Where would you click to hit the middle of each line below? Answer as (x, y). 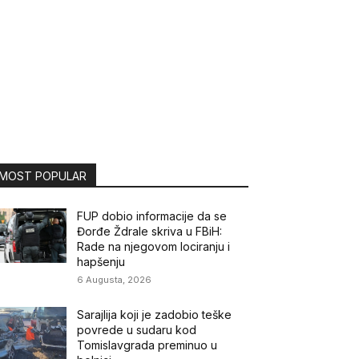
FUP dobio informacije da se (152, 216)
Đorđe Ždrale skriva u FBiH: (150, 231)
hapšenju (101, 261)
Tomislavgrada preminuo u (147, 345)
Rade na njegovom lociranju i (154, 246)
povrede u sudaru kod (137, 329)
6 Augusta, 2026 (115, 279)
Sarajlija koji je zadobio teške (155, 314)
